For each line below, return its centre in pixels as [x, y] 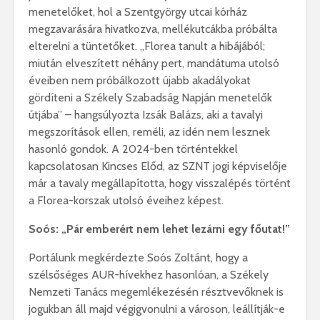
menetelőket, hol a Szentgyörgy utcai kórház [138, 12]
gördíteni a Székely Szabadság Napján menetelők [150, 98]
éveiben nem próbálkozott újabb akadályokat [140, 81]
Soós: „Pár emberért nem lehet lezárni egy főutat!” [159, 229]
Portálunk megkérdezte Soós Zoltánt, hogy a [138, 258]
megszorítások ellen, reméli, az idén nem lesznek [149, 132]
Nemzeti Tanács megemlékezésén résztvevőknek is [156, 292]
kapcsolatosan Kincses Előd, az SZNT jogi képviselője [158, 166]
